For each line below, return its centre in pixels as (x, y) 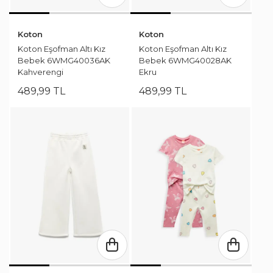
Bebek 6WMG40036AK (64, 61)
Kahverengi (41, 72)
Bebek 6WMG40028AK (185, 61)
